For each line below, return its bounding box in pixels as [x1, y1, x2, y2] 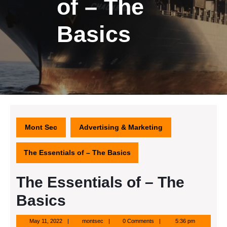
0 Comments [123, 218, 155, 224]
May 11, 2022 [29, 218, 62, 224]
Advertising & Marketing [79, 123, 163, 131]
